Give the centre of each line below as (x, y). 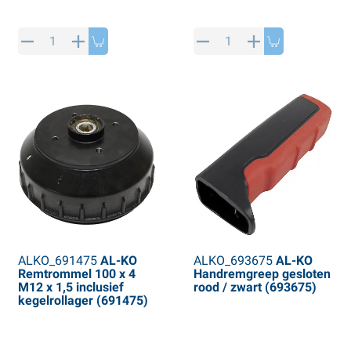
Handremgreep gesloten (262, 274)
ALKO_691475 (57, 261)
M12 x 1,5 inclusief (71, 288)
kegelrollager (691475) (83, 301)
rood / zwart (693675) (255, 288)
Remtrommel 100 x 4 (76, 274)
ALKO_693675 (233, 261)
